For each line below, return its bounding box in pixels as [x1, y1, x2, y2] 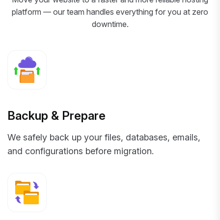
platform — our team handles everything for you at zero [12, 7, 208, 17]
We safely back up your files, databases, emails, [7, 132, 200, 143]
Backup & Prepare [7, 109, 106, 123]
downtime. [91, 19, 129, 29]
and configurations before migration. [7, 146, 154, 157]
